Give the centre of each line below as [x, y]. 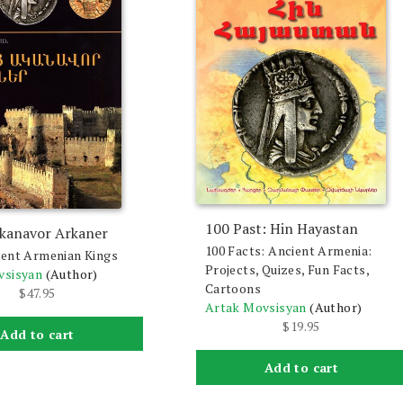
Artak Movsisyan [255, 308]
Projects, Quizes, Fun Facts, [287, 270]
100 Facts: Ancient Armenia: [288, 251]
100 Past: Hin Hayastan [281, 229]
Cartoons [233, 289]
